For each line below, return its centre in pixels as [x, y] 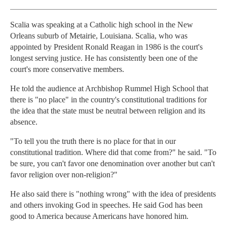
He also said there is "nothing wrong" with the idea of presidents [113, 194]
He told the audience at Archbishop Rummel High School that [109, 89]
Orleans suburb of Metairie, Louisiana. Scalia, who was [99, 36]
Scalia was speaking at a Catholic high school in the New [102, 25]
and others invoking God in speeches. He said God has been [106, 205]
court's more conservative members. [67, 69]
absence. [24, 122]
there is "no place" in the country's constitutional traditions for [108, 100]
